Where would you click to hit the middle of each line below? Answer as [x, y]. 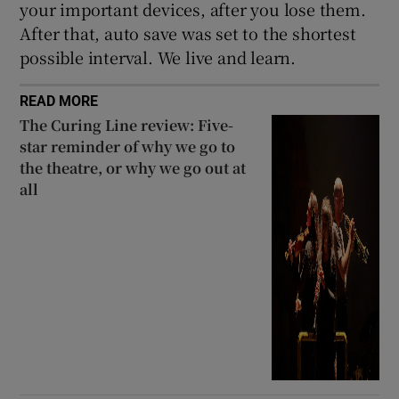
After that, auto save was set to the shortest [188, 33]
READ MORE [59, 100]
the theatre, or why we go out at [133, 167]
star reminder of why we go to [128, 146]
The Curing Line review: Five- [127, 125]
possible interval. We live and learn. [158, 57]
